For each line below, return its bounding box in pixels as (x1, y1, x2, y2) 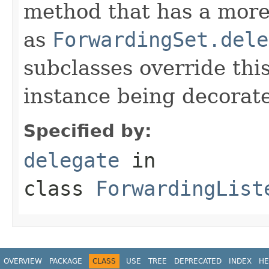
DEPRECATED (174, 256, 222, 265)
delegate (23, 148, 119, 172)
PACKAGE (49, 256, 82, 265)
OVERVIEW (4, 256, 42, 265)
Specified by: (23, 120, 152, 141)
